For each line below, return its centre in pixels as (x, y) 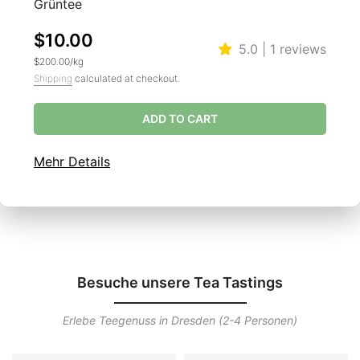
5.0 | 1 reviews (282, 49)
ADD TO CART (180, 118)
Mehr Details (72, 161)
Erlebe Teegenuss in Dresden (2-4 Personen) (180, 320)
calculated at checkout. (126, 78)
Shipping (53, 78)
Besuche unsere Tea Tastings (180, 282)
